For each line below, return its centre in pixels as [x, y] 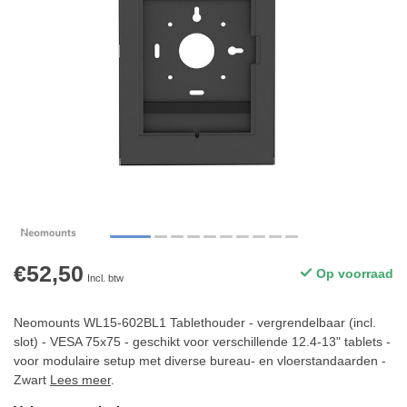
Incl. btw [105, 278]
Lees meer [80, 380]
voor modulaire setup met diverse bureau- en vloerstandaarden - [200, 361]
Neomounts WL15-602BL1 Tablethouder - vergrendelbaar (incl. [195, 323]
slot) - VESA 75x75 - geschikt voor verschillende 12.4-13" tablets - [202, 342]
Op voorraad [353, 273]
